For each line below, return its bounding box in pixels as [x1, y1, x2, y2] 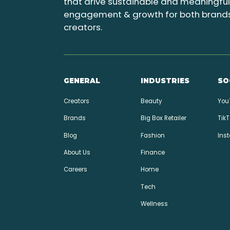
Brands [64, 114, 86, 123]
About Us [64, 148, 91, 157]
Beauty [141, 97, 163, 105]
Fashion [141, 131, 165, 140]
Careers [64, 165, 88, 174]
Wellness [141, 200, 168, 208]
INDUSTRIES [141, 76, 190, 85]
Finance [141, 148, 165, 157]
